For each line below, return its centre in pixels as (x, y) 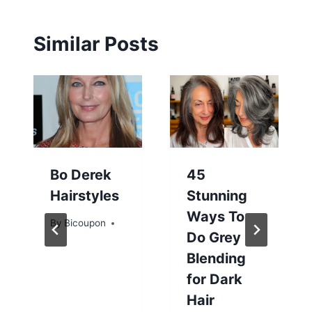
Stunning (217, 196)
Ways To (216, 217)
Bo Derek (81, 175)
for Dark (214, 280)
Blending (216, 259)
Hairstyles (85, 196)
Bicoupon (85, 223)
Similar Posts (96, 44)
